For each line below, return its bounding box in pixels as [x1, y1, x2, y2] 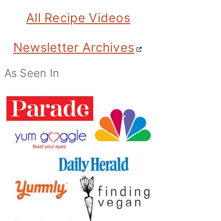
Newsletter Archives [13, 40, 135, 55]
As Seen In [4, 67, 60, 79]
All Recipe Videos [26, 10, 131, 25]
